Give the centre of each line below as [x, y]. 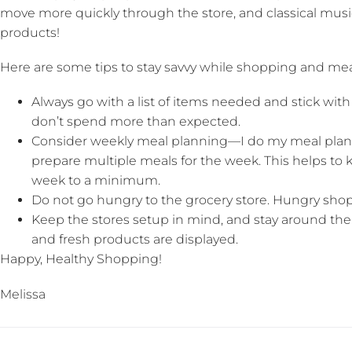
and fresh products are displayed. [135, 240]
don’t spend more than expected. [136, 122]
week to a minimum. [96, 181]
